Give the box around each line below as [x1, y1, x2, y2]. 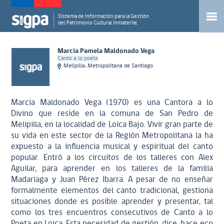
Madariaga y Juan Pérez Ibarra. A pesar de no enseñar [11, 175, 213, 184]
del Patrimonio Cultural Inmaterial [58, 20, 137, 26]
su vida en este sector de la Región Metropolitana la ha [11, 131, 213, 140]
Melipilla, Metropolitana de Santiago [63, 63, 153, 69]
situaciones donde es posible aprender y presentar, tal [11, 197, 213, 206]
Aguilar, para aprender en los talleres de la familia [11, 164, 213, 173]
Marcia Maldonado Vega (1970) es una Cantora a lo [11, 98, 213, 107]
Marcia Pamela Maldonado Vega [57, 47, 155, 55]
